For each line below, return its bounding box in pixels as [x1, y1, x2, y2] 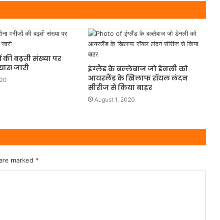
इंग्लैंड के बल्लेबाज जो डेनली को [87, 63, 188, 74]
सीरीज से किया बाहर [87, 82, 152, 92]
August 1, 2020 [94, 95, 135, 103]
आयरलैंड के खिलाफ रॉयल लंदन [87, 73, 188, 83]
